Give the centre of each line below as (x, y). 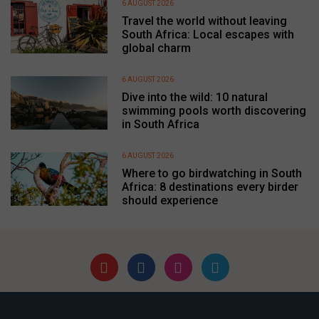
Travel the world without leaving (204, 21)
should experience (169, 200)
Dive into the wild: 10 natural (194, 97)
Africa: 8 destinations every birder (210, 187)
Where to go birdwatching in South (211, 173)
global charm (156, 48)
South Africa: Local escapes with (208, 34)
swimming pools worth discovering (214, 110)
